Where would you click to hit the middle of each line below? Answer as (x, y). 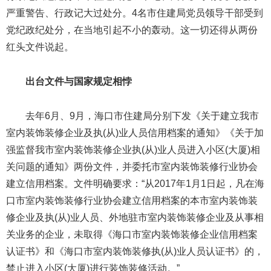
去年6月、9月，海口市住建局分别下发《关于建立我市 (142, 116)
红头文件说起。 (40, 47)
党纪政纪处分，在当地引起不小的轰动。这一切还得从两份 (132, 30)
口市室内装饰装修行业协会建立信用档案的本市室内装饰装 (132, 200)
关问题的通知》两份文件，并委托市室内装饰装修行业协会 (132, 166)
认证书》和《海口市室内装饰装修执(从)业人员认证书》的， (135, 251)
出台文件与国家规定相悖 (79, 82)
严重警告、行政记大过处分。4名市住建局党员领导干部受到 (135, 13)
